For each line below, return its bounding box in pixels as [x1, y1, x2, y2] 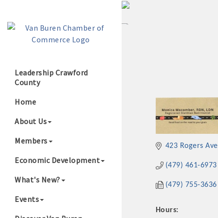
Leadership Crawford [15, 68, 88, 77]
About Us [15, 116, 47, 126]
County [15, 77, 40, 87]
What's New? [15, 175, 60, 184]
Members [15, 136, 48, 145]
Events [15, 194, 39, 204]
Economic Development [15, 155, 100, 165]
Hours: [155, 206, 179, 215]
